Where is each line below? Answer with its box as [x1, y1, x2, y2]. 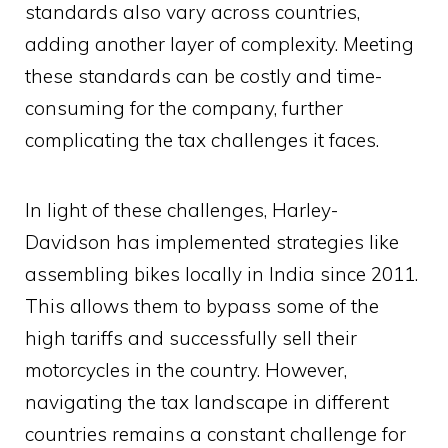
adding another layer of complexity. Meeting [25, 32, 414, 57]
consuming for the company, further [25, 96, 343, 121]
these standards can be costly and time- [25, 64, 382, 89]
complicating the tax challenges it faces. [25, 128, 379, 153]
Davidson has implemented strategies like [25, 230, 399, 255]
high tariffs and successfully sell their [25, 326, 357, 351]
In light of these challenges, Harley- [25, 198, 338, 223]
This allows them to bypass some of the [25, 294, 379, 319]
